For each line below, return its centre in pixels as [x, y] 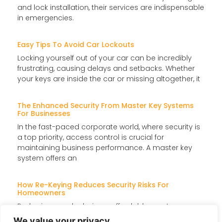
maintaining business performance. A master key [105, 147]
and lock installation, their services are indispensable [111, 7]
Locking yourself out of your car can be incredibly [105, 58]
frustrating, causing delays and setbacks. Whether [106, 68]
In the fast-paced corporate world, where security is [109, 127]
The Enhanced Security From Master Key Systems [106, 105]
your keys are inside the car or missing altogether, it [109, 79]
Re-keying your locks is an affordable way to [96, 206]
